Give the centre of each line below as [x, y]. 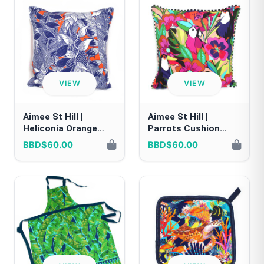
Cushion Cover [55, 141]
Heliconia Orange [60, 129]
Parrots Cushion [184, 129]
